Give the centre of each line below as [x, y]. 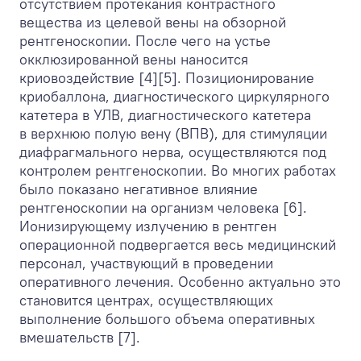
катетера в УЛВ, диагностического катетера [165, 115]
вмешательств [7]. [80, 337]
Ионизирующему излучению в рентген [148, 226]
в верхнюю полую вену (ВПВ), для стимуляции [173, 133]
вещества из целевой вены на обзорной [153, 22]
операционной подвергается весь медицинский [178, 245]
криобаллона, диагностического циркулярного [174, 96]
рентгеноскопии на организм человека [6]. [163, 207]
